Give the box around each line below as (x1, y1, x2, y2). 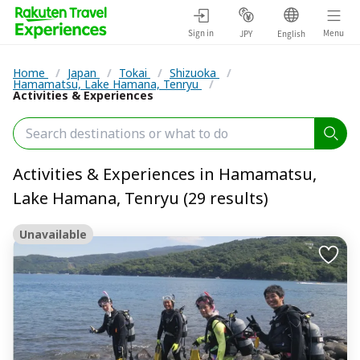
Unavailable (19, 227, 87, 242)
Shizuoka (170, 65, 219, 80)
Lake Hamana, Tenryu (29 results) (13, 187, 268, 209)
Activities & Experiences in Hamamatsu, (13, 163, 317, 185)
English (276, 27, 305, 39)
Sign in (188, 26, 214, 39)
